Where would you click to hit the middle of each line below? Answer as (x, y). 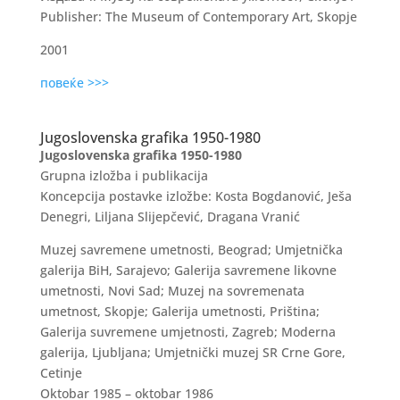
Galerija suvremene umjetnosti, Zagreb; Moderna (187, 332)
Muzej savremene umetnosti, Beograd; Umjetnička (191, 250)
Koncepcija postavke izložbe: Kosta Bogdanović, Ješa (196, 196)
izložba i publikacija (148, 175)
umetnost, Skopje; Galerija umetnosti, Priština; (179, 311)
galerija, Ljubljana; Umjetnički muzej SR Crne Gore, (192, 352)
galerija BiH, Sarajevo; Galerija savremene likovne (188, 270)
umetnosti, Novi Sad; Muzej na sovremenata (172, 291)
